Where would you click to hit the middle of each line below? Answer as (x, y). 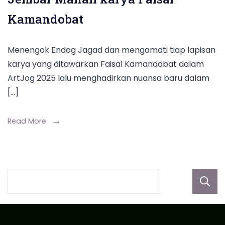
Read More (27, 121)
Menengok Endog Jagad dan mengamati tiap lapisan (111, 50)
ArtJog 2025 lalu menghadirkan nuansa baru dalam (108, 78)
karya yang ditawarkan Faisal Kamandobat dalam (106, 64)
